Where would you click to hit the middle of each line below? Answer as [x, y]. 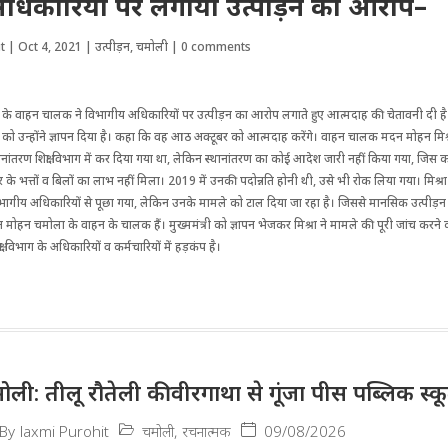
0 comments [216, 46]
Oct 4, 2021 [50, 46]
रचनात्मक [207, 430]
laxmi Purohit [65, 431]
